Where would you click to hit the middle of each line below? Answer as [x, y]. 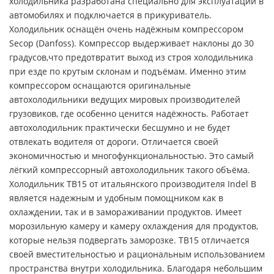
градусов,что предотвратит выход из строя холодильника [131, 57]
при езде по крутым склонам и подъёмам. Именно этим [128, 71]
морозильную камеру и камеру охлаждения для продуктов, [134, 226]
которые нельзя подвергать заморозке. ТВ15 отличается [129, 240]
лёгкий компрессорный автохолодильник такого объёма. [130, 169]
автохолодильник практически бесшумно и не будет [120, 127]
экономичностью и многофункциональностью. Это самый [131, 155]
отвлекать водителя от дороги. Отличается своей [114, 141]
